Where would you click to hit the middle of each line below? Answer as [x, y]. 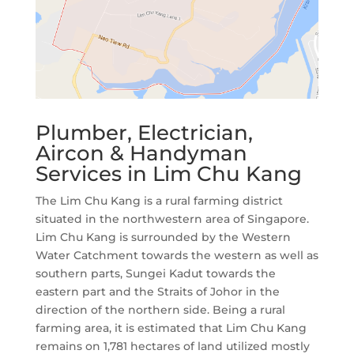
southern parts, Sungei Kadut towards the [155, 273]
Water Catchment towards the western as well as [177, 255]
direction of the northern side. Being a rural [160, 309]
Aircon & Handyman [141, 153]
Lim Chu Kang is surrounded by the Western [163, 237]
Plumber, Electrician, [144, 132]
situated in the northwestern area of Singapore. [172, 218]
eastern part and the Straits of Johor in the [157, 291]
